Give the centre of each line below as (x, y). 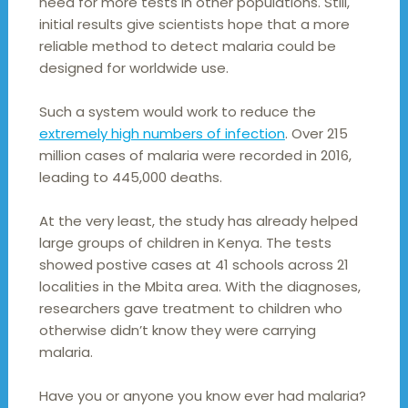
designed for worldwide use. (133, 68)
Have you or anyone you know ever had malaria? (202, 396)
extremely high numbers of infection (162, 134)
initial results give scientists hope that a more (194, 25)
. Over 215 (316, 134)
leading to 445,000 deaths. (130, 178)
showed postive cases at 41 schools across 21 (194, 265)
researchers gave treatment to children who (190, 309)
